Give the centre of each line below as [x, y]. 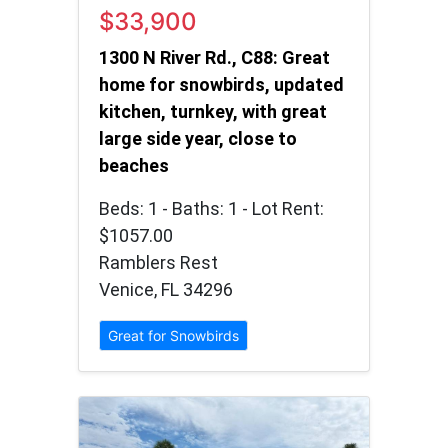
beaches [134, 166]
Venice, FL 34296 [166, 290]
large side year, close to [198, 139]
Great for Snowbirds [173, 336]
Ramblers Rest [158, 263]
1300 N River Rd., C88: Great [214, 58]
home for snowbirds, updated [221, 85]
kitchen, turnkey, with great [213, 112]
